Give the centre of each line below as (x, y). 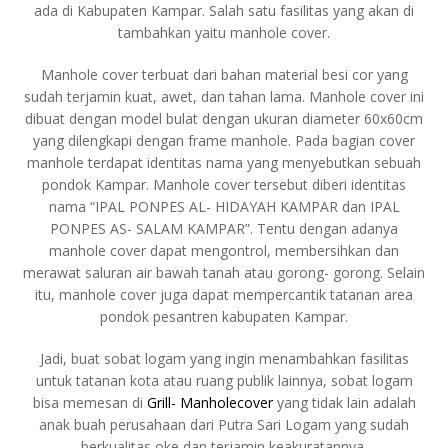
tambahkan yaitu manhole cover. (224, 33)
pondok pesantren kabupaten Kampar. (224, 317)
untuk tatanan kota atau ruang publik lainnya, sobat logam (224, 381)
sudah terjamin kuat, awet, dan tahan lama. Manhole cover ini (224, 97)
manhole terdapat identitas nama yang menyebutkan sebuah (224, 163)
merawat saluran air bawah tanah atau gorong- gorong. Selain (224, 273)
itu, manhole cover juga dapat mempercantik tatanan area (224, 295)
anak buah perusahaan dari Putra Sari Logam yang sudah (224, 425)
